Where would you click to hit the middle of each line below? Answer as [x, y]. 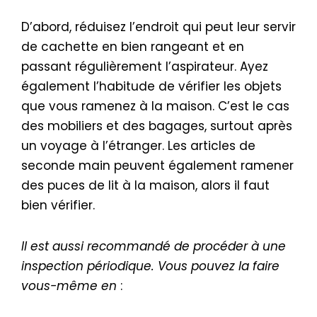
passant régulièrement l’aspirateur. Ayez [145, 66]
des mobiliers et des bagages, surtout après [157, 126]
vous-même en [69, 286]
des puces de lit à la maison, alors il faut [145, 185]
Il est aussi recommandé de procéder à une [154, 246]
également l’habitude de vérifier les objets [151, 86]
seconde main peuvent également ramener [157, 165]
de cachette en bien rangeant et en [133, 46]
